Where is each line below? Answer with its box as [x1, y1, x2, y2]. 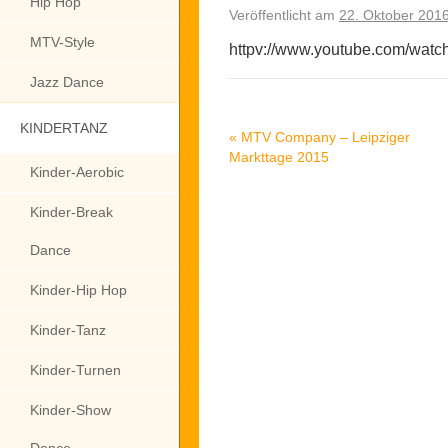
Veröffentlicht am [229, 7, 335, 23]
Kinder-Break [30, 204, 113, 220]
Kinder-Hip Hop [30, 282, 127, 298]
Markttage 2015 [229, 149, 329, 165]
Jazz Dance [30, 74, 104, 90]
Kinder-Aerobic [30, 164, 124, 180]
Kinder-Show [30, 402, 111, 418]
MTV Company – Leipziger [237, 129, 410, 145]
